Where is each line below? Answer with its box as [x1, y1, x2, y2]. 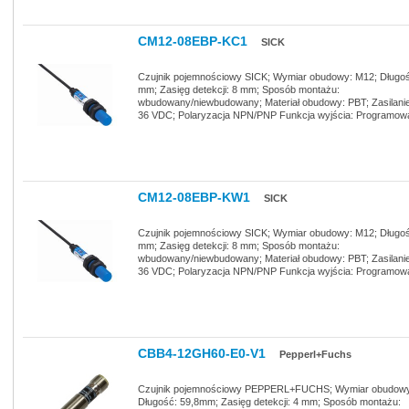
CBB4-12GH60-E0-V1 [138, 346, 266, 361]
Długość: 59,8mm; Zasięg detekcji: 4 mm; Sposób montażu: [138, 395, 401, 407]
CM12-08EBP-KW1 [138, 190, 250, 204]
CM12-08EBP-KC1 [138, 34, 247, 48]
